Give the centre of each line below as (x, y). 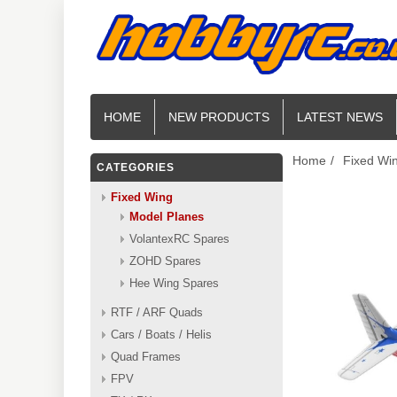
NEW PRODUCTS (219, 117)
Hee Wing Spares (174, 283)
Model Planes (167, 217)
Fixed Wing (142, 197)
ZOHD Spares (165, 261)
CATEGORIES (136, 167)
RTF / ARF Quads (157, 312)
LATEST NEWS (340, 117)
